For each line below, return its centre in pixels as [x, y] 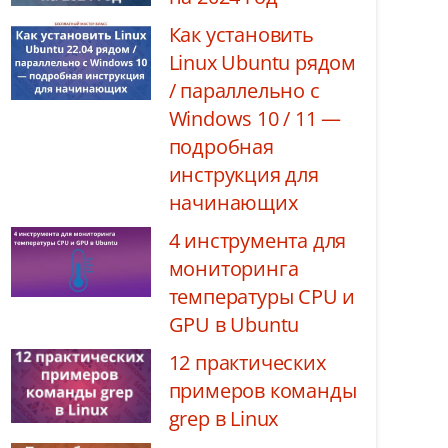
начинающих [233, 202]
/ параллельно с [244, 90]
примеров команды [262, 390]
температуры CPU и [262, 296]
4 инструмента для [257, 240]
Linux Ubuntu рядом [262, 62]
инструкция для [243, 174]
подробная [221, 146]
